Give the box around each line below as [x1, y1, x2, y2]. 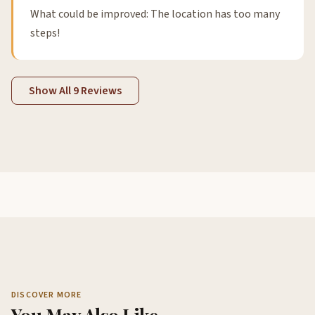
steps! [30, 25, 60, 41]
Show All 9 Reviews [29, 83, 122, 99]
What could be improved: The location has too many [30, 6, 280, 22]
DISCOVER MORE [11, 289, 82, 302]
